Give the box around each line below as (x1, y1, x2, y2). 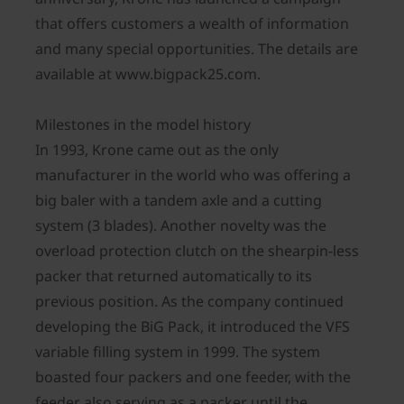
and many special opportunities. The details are (35, 39, 358, 59)
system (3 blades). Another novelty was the (35, 216, 326, 235)
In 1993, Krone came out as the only (35, 140, 279, 160)
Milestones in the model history (35, 115, 251, 134)
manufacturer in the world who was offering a (35, 165, 351, 185)
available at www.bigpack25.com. (35, 64, 261, 84)
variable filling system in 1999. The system (35, 342, 320, 362)
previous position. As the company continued (35, 291, 344, 311)
